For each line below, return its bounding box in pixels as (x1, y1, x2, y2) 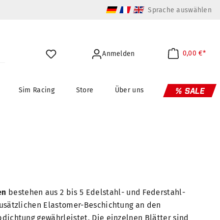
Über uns (114, 86, 144, 95)
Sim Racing (18, 86, 55, 95)
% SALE (175, 86, 204, 96)
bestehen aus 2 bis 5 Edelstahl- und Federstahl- (6, 188, 185, 197)
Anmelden (102, 50, 135, 58)
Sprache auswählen (148, 5, 212, 14)
